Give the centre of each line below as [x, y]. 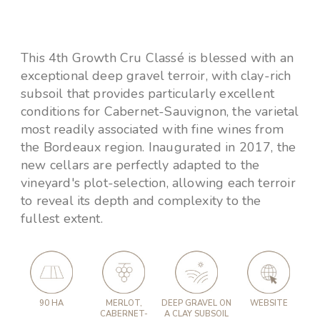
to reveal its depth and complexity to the [141, 200]
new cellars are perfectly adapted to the [140, 165]
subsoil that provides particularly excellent [147, 93]
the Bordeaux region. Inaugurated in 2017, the [159, 147]
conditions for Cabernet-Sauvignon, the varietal [160, 111]
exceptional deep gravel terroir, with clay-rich [156, 75]
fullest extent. [62, 218]
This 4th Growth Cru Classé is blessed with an [157, 57]
